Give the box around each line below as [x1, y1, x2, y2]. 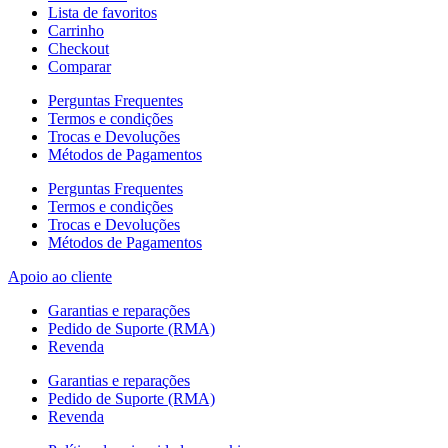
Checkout [48, 40, 109, 58]
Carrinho [48, 22, 104, 40]
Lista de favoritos [48, 4, 157, 22]
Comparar [48, 58, 111, 76]
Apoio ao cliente [8, 268, 112, 286]
